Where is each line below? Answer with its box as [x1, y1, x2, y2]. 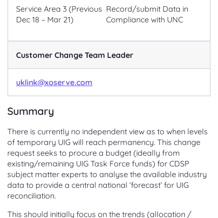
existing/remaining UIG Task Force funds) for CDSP [7, 159, 189, 168]
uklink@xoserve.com [16, 77, 92, 87]
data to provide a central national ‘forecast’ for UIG [7, 180, 189, 190]
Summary [7, 105, 54, 117]
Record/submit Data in [106, 4, 189, 14]
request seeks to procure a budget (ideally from [7, 148, 180, 158]
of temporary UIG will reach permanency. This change [7, 137, 200, 147]
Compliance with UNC [106, 15, 183, 24]
